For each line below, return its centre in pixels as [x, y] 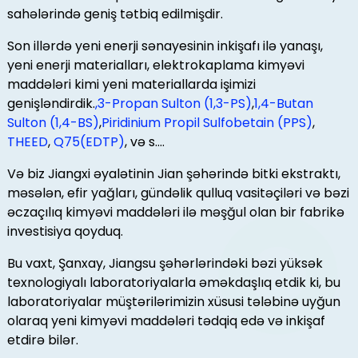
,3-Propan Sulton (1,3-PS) [173, 104]
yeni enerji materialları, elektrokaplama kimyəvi [155, 66]
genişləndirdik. [51, 104]
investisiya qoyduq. [65, 232]
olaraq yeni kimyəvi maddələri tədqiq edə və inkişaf [166, 321]
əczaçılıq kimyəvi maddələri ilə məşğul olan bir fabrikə [175, 213]
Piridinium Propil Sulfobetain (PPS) [207, 123]
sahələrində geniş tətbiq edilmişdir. [115, 14]
